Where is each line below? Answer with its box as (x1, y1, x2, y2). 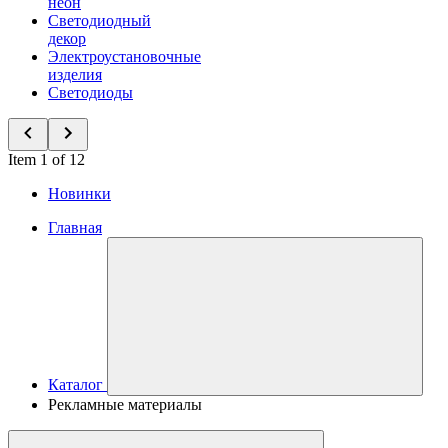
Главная (48, 219, 102, 236)
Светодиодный (48, 12, 151, 29)
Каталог (48, 376, 103, 393)
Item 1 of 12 (8, 151, 85, 168)
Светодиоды (48, 84, 133, 101)
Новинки (48, 185, 111, 202)
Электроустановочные (48, 48, 201, 65)
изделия (48, 66, 102, 83)
